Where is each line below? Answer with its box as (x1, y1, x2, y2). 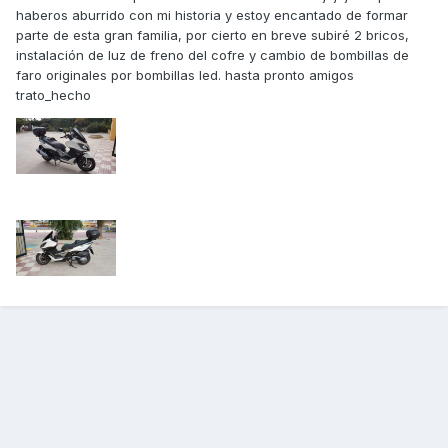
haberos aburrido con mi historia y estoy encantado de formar (16, 6, 408, 23)
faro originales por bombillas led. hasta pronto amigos (16, 66, 354, 83)
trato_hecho (16, 86, 91, 103)
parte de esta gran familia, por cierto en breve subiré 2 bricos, (16, 26, 409, 43)
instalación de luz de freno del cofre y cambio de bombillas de (16, 46, 409, 63)
